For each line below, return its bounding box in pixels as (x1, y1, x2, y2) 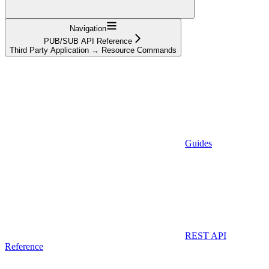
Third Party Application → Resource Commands (10, 45, 177, 55)
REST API (185, 230, 226, 241)
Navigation (69, 23, 106, 33)
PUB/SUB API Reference (43, 36, 132, 46)
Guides (185, 138, 212, 148)
